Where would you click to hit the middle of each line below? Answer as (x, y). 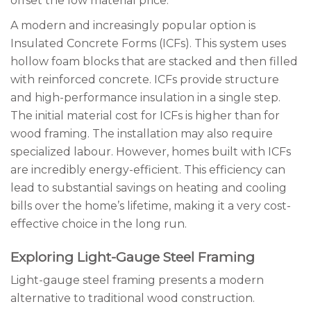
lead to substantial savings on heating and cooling (149, 188)
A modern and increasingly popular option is (133, 25)
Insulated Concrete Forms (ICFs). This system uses (148, 43)
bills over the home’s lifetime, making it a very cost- (151, 206)
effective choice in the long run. (99, 224)
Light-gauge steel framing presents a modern (137, 280)
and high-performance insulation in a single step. (145, 98)
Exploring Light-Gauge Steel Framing (133, 257)
